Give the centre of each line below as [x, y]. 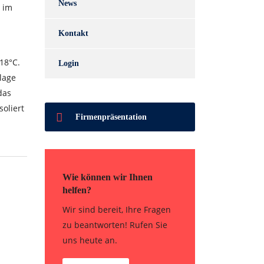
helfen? [77, 190]
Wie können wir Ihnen [108, 177]
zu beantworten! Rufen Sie [115, 225]
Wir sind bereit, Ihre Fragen [117, 209]
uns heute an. [90, 240]
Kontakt [73, 33]
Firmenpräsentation [111, 117]
